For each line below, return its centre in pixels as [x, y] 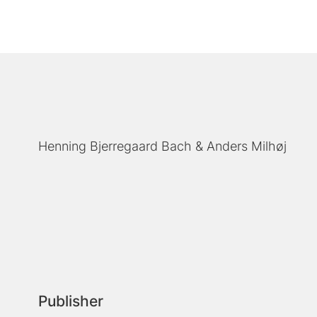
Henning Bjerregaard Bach [115, 146]
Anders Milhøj [247, 146]
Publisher [71, 301]
